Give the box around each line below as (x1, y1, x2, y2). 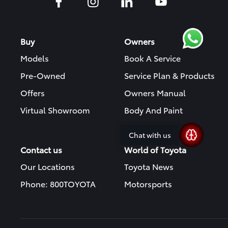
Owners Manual (124, 86, 186, 98)
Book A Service (124, 51, 181, 64)
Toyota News (124, 160, 174, 172)
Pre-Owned (20, 69, 65, 81)
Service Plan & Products (124, 69, 215, 81)
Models (20, 51, 49, 64)
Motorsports (124, 177, 172, 189)
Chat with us (129, 130, 171, 140)
